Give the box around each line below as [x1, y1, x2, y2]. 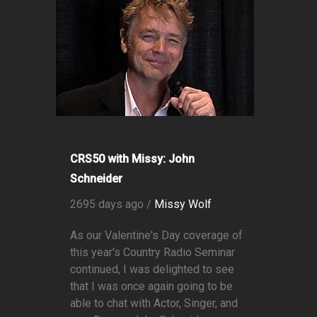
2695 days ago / [70, 197, 154, 212]
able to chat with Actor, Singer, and [70, 296, 238, 311]
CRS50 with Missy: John [70, 152, 195, 166]
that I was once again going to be [70, 279, 233, 294]
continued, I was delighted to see [70, 263, 234, 277]
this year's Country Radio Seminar [70, 246, 235, 260]
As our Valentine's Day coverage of [70, 229, 243, 243]
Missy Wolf [154, 197, 212, 212]
